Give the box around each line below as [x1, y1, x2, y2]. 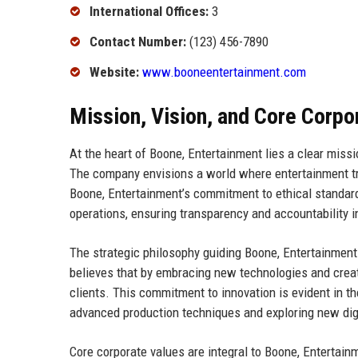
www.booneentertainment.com [142, 63, 306, 80]
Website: [89, 63, 139, 80]
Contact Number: [89, 33, 186, 50]
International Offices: [89, 3, 209, 20]
